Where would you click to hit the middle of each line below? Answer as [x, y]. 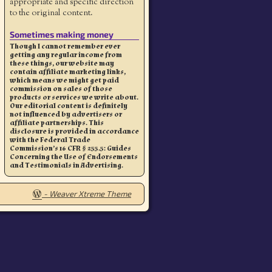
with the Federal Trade [50, 139]
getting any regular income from [66, 54]
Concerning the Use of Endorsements [74, 156]
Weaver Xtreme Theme [90, 194]
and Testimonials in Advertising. [66, 165]
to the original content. [51, 13]
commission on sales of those [61, 88]
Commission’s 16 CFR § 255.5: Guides [70, 148]
